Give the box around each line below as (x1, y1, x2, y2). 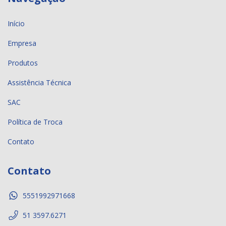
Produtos (8, 58, 38, 68)
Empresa (8, 38, 36, 48)
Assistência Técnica (8, 77, 71, 87)
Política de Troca (8, 117, 63, 127)
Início (8, 18, 25, 28)
